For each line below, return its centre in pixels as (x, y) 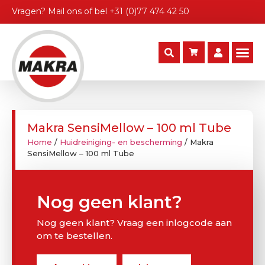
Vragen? (30, 11)
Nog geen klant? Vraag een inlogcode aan (134, 223)
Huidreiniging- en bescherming (121, 142)
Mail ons (65, 11)
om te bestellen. (75, 236)
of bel (96, 11)
